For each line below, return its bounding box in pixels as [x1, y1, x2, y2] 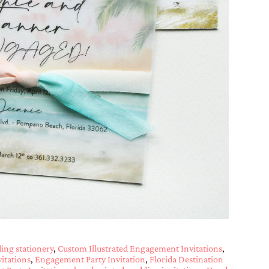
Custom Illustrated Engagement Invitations [57, 243, 222, 254]
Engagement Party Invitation [34, 254, 145, 265]
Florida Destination [149, 254, 223, 265]
